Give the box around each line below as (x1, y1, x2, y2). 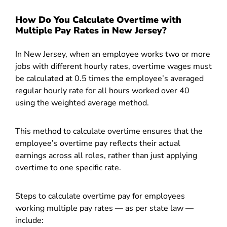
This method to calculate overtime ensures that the (15, 126, 203, 137)
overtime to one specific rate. (15, 162, 121, 173)
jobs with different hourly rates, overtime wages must (15, 61, 212, 72)
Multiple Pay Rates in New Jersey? (15, 24, 167, 36)
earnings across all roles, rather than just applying (15, 150, 197, 161)
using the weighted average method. (15, 97, 151, 108)
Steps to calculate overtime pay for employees (15, 191, 185, 202)
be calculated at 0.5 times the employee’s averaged (15, 73, 204, 84)
